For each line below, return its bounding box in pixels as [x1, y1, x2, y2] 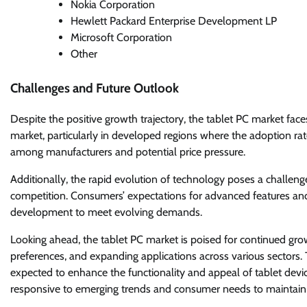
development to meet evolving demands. [10, 206, 202, 219]
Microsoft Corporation [71, 31, 172, 45]
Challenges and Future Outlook [10, 80, 179, 97]
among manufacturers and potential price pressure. [10, 145, 245, 158]
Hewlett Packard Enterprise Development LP [71, 14, 277, 28]
